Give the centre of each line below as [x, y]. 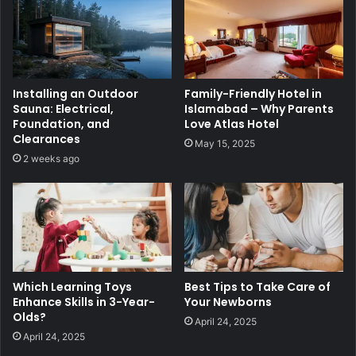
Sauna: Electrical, [63, 108]
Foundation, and [61, 124]
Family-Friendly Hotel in [253, 93]
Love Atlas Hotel [232, 124]
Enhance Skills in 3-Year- [84, 302]
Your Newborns [228, 302]
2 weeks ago [51, 158]
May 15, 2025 [225, 143]
